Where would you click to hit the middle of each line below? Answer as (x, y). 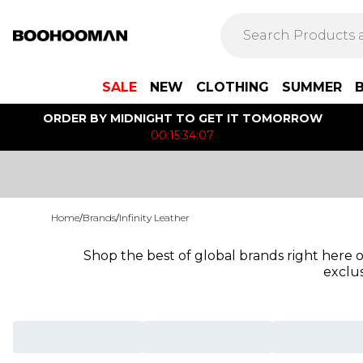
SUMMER (312, 87)
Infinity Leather (154, 218)
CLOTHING (233, 87)
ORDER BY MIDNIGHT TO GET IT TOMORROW (182, 118)
